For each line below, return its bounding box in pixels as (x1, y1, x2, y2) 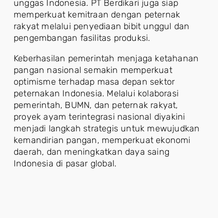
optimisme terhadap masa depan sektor (14, 76, 175, 87)
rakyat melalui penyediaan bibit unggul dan (14, 21, 190, 32)
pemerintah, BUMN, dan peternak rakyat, (14, 100, 178, 110)
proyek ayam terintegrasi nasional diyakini (14, 111, 185, 122)
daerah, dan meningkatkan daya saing (14, 146, 170, 157)
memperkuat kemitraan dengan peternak (14, 9, 181, 20)
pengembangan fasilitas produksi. (14, 33, 150, 43)
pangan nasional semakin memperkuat (14, 65, 172, 75)
